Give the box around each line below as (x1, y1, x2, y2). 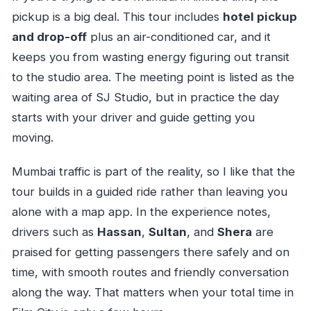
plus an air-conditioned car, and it (86, 30, 271, 44)
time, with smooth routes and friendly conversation (11, 265, 289, 280)
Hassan (96, 225, 142, 239)
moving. (11, 131, 53, 145)
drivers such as (11, 225, 97, 239)
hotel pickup (222, 10, 297, 24)
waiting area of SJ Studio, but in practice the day (11, 90, 279, 105)
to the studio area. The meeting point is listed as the (11, 70, 294, 85)
